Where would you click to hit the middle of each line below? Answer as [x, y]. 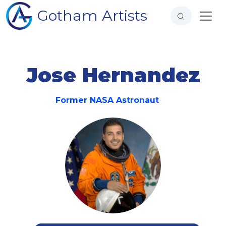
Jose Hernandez [113, 75]
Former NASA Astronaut [107, 100]
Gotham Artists [92, 15]
